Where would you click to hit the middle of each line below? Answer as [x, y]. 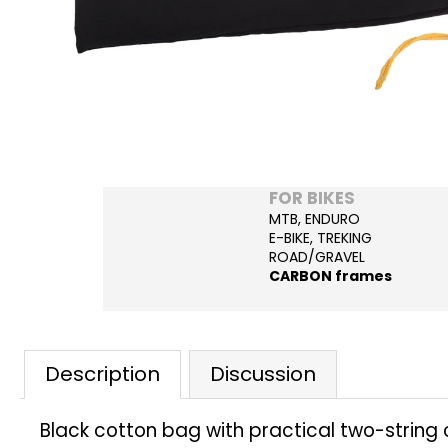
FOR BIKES [311, 198]
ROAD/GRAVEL [316, 257]
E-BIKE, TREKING [320, 238]
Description [102, 374]
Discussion [263, 374]
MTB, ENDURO [314, 219]
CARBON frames [330, 276]
